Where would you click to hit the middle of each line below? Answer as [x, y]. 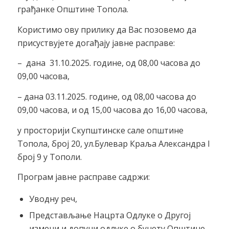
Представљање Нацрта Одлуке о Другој [110, 215]
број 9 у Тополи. [49, 157]
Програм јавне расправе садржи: [83, 177]
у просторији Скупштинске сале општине [100, 130]
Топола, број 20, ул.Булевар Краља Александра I [113, 143]
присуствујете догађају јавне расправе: [96, 43]
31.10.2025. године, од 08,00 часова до [125, 63]
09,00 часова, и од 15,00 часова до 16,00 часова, [112, 110]
